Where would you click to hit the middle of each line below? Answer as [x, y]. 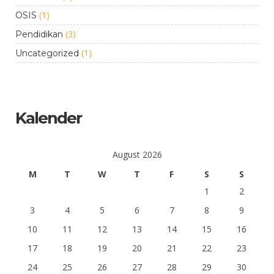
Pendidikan [39, 34]
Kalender [48, 118]
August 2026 [137, 154]
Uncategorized [47, 53]
